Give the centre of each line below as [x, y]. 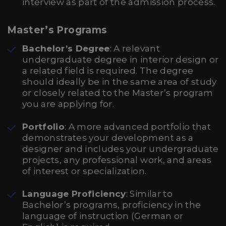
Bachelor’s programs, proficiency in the [112, 205]
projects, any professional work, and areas [117, 160]
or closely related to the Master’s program [118, 93]
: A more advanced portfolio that [138, 127]
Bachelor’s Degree [66, 48]
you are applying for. [68, 104]
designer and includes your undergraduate [121, 149]
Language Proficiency [74, 194]
